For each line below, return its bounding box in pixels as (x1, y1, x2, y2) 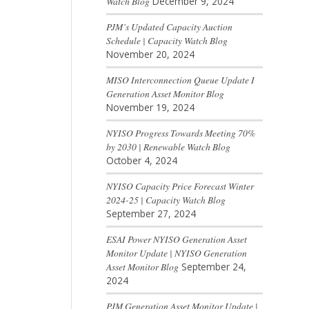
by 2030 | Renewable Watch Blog (106, 140, 230, 154)
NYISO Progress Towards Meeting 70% (106, 126, 255, 140)
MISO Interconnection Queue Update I (106, 73, 255, 87)
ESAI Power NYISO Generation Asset (106, 232, 247, 246)
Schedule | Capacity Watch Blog (106, 34, 228, 48)
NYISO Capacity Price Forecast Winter (106, 179, 254, 193)
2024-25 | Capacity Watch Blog (106, 193, 226, 207)
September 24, (181, 260, 246, 274)
